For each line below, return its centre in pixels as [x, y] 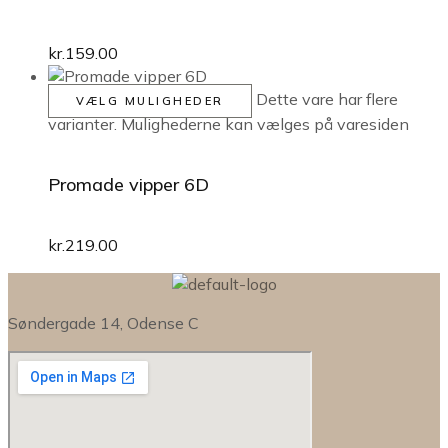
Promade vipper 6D [128, 184]
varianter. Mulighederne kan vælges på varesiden [228, 123]
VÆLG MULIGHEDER [150, 100]
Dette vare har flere [326, 98]
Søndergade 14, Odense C [103, 322]
